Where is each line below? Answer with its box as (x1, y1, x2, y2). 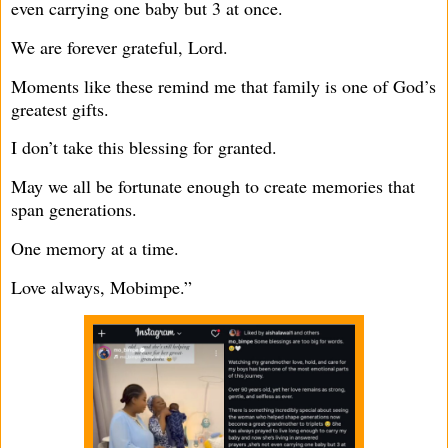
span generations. (11, 197, 137, 222)
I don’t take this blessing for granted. (11, 135, 277, 160)
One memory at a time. (11, 236, 179, 261)
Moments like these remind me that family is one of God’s (11, 73, 436, 98)
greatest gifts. (11, 96, 109, 121)
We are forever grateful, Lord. (11, 34, 228, 59)
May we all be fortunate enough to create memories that (11, 174, 415, 199)
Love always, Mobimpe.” (11, 274, 192, 299)
